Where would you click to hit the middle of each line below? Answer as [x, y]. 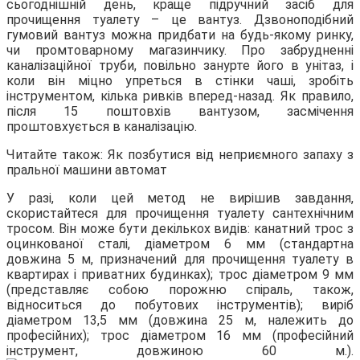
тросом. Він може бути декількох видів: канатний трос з [180, 229]
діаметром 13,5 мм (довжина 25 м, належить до [180, 321]
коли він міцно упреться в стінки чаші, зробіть [180, 81]
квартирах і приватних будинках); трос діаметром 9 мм [180, 275]
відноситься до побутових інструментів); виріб [180, 305]
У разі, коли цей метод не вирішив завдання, [180, 198]
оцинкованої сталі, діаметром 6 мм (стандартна [180, 244]
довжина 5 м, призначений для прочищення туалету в [180, 260]
